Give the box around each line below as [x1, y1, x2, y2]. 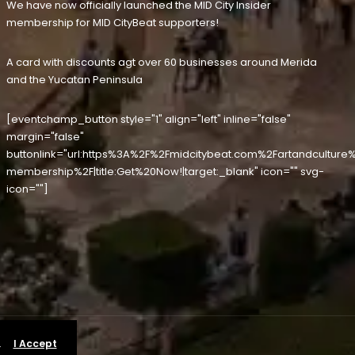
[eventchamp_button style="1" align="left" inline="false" [6, 112, 291, 128]
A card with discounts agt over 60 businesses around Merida [6, 55, 317, 71]
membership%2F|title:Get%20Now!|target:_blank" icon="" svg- [6, 164, 324, 180]
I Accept [13, 337, 57, 350]
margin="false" [6, 129, 84, 145]
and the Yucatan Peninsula [6, 72, 143, 88]
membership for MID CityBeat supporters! [6, 15, 219, 31]
